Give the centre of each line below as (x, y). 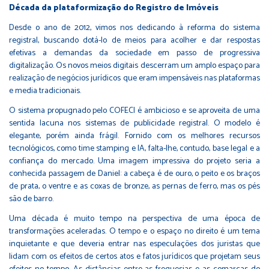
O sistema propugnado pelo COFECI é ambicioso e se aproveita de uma (134, 110)
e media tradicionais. (45, 91)
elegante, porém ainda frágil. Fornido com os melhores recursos (134, 136)
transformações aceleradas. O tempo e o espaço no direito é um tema (134, 231)
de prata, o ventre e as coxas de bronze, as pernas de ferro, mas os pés (134, 186)
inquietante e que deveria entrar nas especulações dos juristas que (134, 244)
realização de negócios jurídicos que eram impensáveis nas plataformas (134, 78)
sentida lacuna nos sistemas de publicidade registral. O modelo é (134, 123)
